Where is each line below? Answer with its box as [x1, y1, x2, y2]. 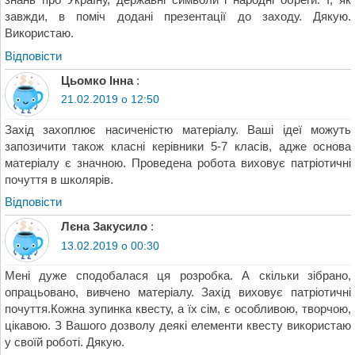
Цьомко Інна [60, 74, 133, 88]
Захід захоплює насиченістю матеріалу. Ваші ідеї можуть [4, 122, 352, 136]
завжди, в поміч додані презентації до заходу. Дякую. [4, 10, 352, 24]
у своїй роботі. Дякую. [4, 334, 124, 349]
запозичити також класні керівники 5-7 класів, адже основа [4, 139, 352, 153]
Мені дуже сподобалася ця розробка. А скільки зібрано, [4, 268, 352, 282]
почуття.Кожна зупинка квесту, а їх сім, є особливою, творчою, [4, 301, 352, 315]
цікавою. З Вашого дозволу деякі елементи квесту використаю [4, 318, 352, 332]
